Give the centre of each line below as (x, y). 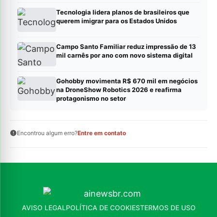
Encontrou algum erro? (47, 133)
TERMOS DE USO (168, 208)
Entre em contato (102, 133)
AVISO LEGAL (44, 208)
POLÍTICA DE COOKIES (103, 208)
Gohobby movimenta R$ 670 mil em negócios (127, 81)
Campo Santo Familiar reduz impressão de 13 (126, 47)
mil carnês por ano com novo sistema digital (124, 55)
